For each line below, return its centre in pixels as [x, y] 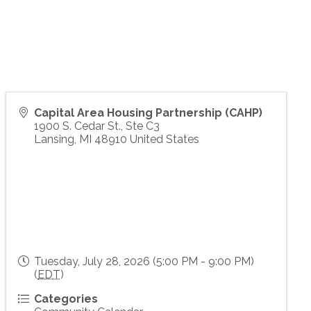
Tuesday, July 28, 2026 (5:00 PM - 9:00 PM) [144, 261]
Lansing [54, 139]
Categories [66, 299]
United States [165, 139]
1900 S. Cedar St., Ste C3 [97, 126]
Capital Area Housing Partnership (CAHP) [149, 113]
